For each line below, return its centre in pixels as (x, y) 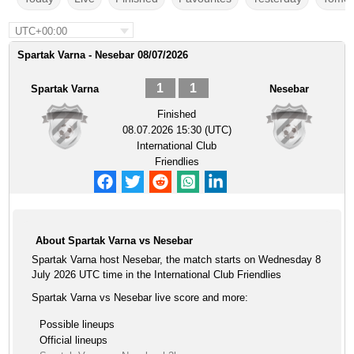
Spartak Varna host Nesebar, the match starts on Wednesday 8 (177, 260)
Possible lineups (77, 324)
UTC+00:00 (41, 31)
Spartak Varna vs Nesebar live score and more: (140, 298)
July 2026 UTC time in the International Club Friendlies (157, 275)
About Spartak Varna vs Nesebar (115, 241)
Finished (177, 114)
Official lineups (74, 340)
